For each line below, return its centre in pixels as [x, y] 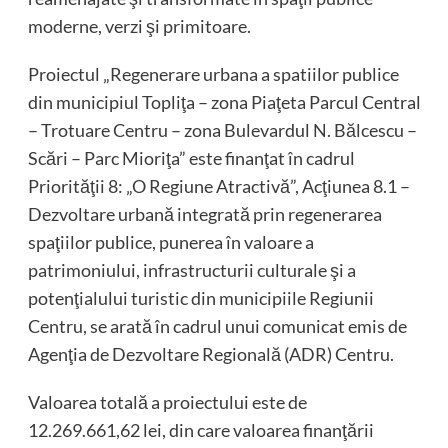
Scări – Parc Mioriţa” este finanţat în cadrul [191, 158]
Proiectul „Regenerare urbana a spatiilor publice [213, 74]
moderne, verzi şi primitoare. [139, 26]
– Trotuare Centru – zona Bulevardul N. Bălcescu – [222, 130]
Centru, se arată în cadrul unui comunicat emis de [217, 326]
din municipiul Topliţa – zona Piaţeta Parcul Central [224, 102]
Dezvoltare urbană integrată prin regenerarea [204, 214]
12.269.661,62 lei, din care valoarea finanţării [200, 430]
